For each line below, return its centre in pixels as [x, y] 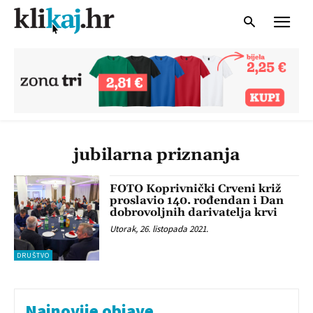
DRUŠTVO [33, 256]
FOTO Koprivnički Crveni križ [196, 188]
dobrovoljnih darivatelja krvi [194, 212]
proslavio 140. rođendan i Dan [197, 200]
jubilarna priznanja [156, 155]
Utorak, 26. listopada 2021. [159, 228]
